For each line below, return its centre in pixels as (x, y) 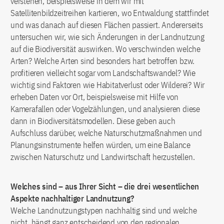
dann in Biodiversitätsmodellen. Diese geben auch (93, 121)
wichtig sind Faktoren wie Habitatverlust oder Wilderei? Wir (108, 85)
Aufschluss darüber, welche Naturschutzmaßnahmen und (106, 133)
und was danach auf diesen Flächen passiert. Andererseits (107, 25)
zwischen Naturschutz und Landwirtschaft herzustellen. (103, 157)
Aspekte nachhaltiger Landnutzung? (72, 199)
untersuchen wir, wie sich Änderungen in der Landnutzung (107, 37)
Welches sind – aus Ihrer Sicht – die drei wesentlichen (105, 187)
